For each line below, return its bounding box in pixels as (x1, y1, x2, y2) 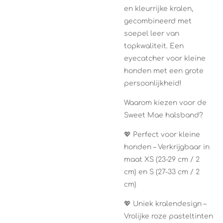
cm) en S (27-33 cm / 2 (124, 168, 200, 176)
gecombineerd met (124, 17, 192, 25)
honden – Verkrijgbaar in (124, 143, 210, 151)
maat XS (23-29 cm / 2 (124, 155, 200, 163)
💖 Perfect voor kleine (124, 130, 200, 138)
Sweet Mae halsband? (124, 111, 203, 119)
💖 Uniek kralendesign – (124, 200, 206, 208)
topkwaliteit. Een (124, 42, 184, 50)
